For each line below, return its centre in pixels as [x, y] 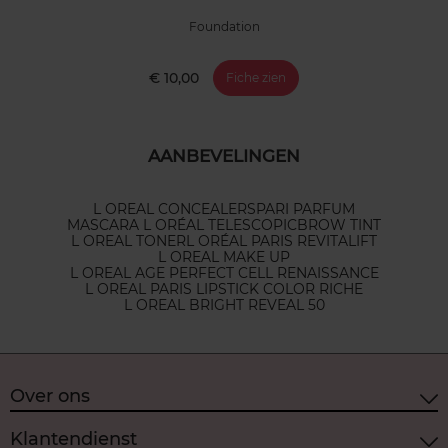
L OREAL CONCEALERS [174, 208]
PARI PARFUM [305, 208]
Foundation [224, 27]
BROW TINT [339, 224]
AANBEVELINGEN [224, 155]
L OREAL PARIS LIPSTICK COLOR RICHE [224, 288]
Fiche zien [256, 77]
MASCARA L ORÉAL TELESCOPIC [182, 224]
